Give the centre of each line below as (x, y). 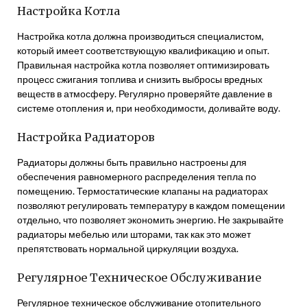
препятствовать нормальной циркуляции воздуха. (128, 248)
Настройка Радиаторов (86, 137)
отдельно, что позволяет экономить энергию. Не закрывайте (150, 220)
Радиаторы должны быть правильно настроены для (132, 162)
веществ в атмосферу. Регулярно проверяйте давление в (145, 94)
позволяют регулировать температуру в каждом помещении (151, 205)
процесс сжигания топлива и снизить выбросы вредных (140, 79)
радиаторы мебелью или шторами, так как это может (134, 234)
